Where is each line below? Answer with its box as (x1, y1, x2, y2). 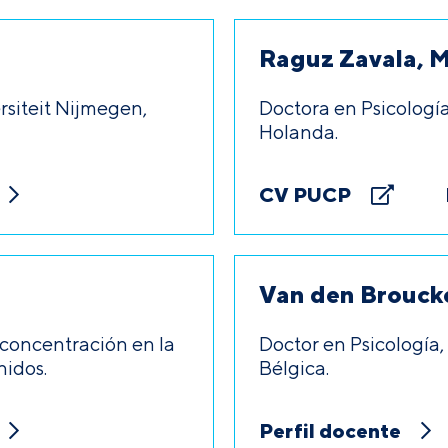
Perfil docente (259, 418, 401, 443)
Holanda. (259, 120, 338, 143)
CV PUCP (259, 182, 351, 207)
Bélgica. (259, 356, 329, 379)
